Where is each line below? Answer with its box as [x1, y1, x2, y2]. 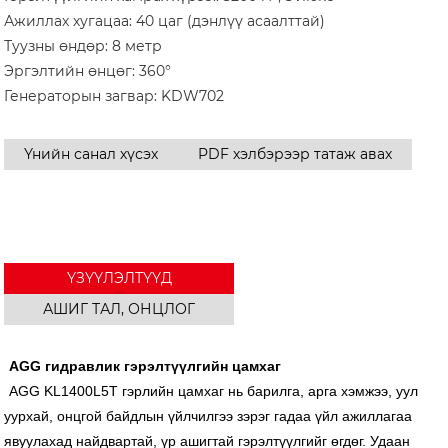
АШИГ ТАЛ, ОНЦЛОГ [43, 299, 196, 318]
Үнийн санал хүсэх [24, 144, 159, 163]
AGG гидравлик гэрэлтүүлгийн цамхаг [9, 357, 282, 374]
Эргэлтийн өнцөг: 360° [4, 61, 172, 80]
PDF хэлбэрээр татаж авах [198, 144, 393, 163]
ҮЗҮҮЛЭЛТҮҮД [66, 268, 172, 287]
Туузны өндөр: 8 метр [4, 36, 163, 55]
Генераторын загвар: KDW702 [4, 86, 225, 105]
